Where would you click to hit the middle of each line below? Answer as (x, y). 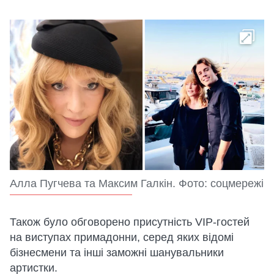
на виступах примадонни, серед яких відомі (122, 237)
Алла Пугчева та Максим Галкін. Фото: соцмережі (137, 183)
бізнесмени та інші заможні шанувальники (117, 252)
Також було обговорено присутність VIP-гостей (130, 222)
